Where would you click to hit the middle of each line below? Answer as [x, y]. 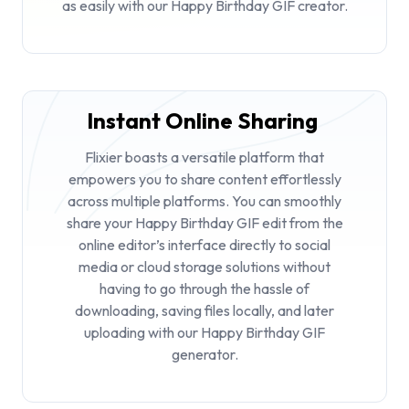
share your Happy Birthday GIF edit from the [204, 223]
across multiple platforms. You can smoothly [204, 201]
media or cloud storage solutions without [204, 267]
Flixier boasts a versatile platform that [204, 157]
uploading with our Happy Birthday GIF [204, 333]
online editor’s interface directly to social [204, 245]
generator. [204, 355]
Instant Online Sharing [204, 121]
